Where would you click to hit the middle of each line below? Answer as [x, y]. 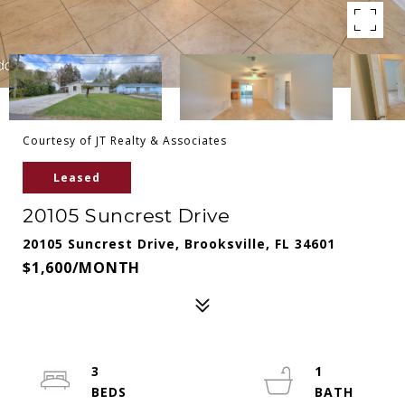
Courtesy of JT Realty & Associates [125, 141]
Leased [77, 178]
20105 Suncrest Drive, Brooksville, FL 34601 [179, 244]
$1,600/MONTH [81, 268]
